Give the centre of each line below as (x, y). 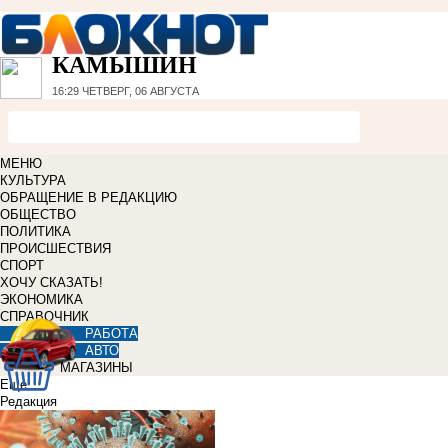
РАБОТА (111, 334)
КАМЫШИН (124, 65)
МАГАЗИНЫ (96, 368)
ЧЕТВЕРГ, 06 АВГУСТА (139, 91)
